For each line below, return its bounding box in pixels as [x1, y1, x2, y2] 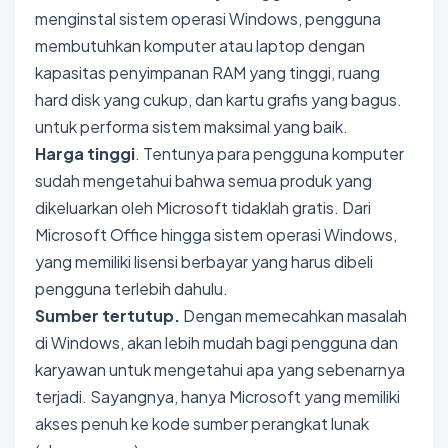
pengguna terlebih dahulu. [35, 277, 228, 299]
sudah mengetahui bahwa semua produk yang [35, 169, 372, 191]
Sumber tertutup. [35, 304, 180, 326]
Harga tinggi [35, 142, 135, 164]
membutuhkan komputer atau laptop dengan [35, 34, 365, 56]
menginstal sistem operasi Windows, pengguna [35, 7, 381, 29]
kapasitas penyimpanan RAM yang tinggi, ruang [35, 61, 380, 83]
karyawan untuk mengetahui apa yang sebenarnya [35, 358, 405, 380]
